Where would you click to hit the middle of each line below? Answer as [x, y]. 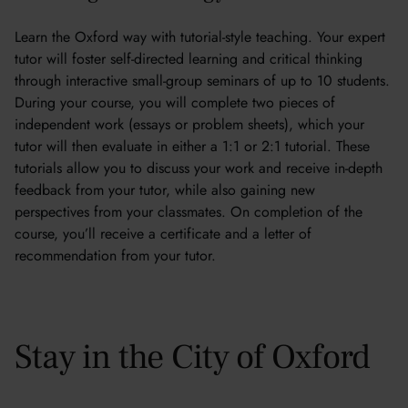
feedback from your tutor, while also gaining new [165, 190]
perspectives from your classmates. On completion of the [189, 212]
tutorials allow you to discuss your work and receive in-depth [199, 168]
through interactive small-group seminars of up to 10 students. [202, 81]
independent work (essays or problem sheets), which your [189, 124]
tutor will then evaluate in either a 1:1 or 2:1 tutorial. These [192, 146]
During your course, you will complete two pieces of [175, 102]
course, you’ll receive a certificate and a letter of [163, 234]
